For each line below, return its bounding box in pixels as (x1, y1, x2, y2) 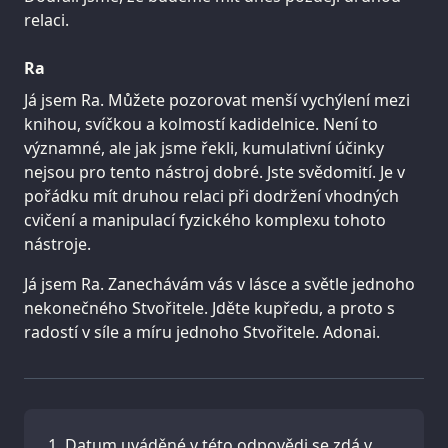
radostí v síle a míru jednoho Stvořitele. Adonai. (24, 320, 380, 343)
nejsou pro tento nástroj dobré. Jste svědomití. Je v (24, 160, 405, 183)
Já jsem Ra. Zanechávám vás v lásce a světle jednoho (24, 272, 415, 295)
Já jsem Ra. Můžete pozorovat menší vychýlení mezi (24, 88, 410, 111)
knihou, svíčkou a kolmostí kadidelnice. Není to (24, 112, 378, 135)
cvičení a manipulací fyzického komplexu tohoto (24, 208, 386, 231)
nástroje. (24, 232, 91, 255)
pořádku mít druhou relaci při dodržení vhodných (24, 184, 399, 207)
